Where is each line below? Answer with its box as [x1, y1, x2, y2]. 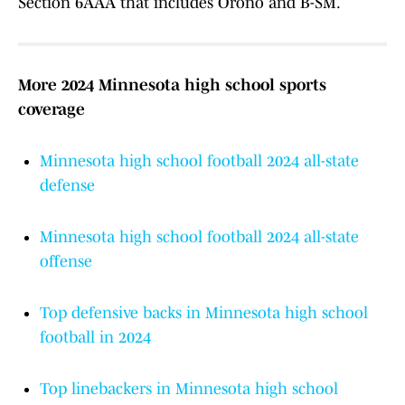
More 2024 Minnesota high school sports [18, 76, 326, 95]
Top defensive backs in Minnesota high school [40, 304, 368, 323]
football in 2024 [40, 328, 151, 347]
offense [40, 252, 92, 271]
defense [40, 176, 95, 195]
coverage [18, 100, 85, 119]
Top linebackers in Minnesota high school [40, 380, 338, 399]
